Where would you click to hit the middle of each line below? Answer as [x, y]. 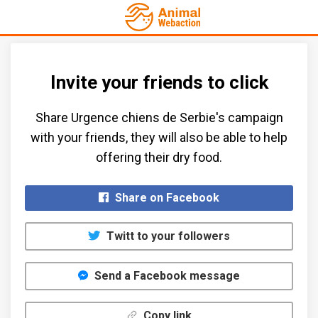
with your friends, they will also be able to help [159, 138]
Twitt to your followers [166, 236]
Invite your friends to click [159, 83]
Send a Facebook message [165, 276]
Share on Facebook [166, 198]
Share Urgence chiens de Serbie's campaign [159, 118]
